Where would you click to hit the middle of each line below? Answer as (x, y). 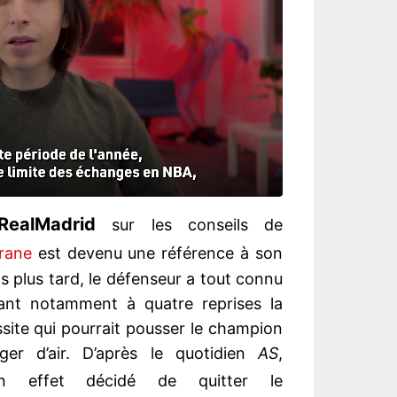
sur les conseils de (190, 225)
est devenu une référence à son (157, 253)
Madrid (66, 225)
